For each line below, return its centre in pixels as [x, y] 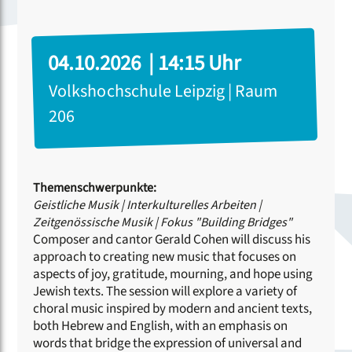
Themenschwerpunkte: [95, 187]
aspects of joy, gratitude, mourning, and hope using [173, 274]
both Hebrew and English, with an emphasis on [161, 326]
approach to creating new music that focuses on [165, 257]
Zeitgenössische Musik [93, 222]
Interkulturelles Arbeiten [191, 205]
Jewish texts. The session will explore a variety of [165, 291]
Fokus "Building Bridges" [225, 222]
